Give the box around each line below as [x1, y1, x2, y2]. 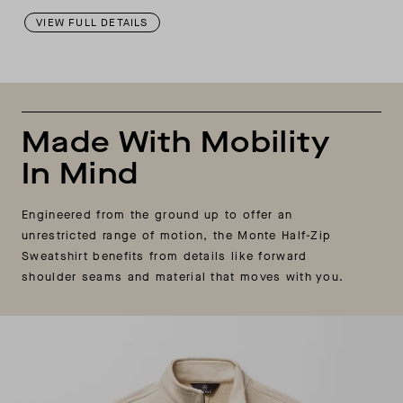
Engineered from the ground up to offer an [22, 207, 293, 223]
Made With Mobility [22, 123, 331, 163]
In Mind [22, 155, 139, 194]
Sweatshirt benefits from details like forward [22, 248, 308, 264]
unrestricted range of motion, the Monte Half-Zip [22, 228, 332, 244]
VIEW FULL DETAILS [36, 15, 148, 31]
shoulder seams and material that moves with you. [22, 269, 345, 285]
